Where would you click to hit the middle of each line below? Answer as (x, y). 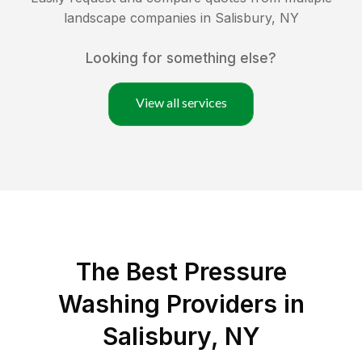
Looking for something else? (181, 59)
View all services (181, 103)
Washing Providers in (181, 304)
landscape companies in (139, 18)
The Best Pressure (181, 272)
